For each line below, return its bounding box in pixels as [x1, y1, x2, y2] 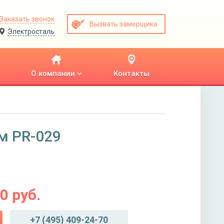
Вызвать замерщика [89, 20, 157, 28]
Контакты [113, 69, 149, 78]
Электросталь [7, 27, 54, 35]
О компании [31, 68, 75, 78]
